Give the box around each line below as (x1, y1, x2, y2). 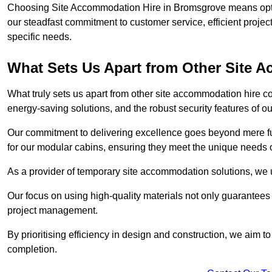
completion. (7, 244, 57, 255)
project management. (7, 205, 98, 216)
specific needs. (7, 32, 72, 42)
